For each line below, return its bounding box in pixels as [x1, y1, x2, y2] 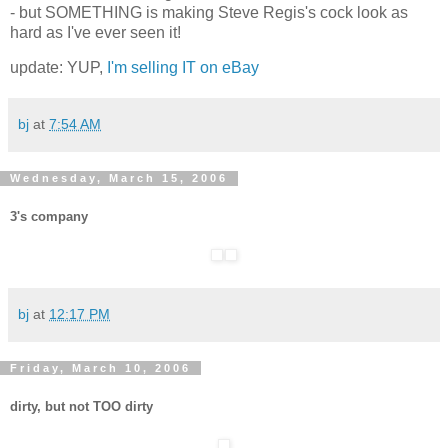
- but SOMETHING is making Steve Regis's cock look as [10, 3, 408, 21]
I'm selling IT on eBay [107, 59, 259, 77]
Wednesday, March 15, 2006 [10, 172, 228, 185]
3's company [10, 209, 88, 225]
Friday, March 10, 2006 [10, 362, 191, 375]
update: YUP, [10, 59, 107, 77]
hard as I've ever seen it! [10, 23, 181, 41]
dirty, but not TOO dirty [10, 398, 153, 414]
